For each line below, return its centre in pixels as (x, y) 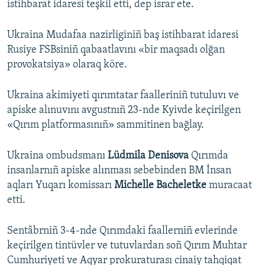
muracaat (230, 186)
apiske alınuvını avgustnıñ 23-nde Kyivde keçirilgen (124, 111)
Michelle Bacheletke (161, 186)
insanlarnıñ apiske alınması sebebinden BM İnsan (119, 171)
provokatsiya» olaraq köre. (67, 65)
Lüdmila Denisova (148, 156)
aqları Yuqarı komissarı (61, 186)
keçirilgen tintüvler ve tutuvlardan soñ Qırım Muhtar (127, 246)
